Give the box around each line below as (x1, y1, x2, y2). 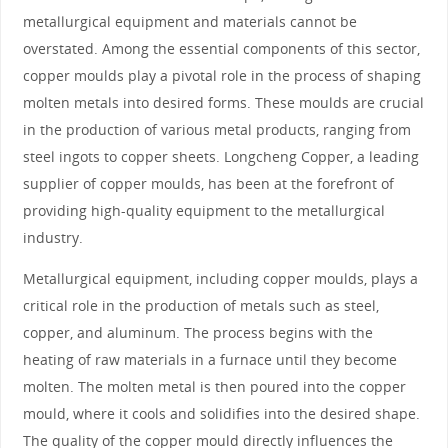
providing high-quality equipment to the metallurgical (22, 200, 385, 220)
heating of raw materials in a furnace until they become (22, 350, 397, 370)
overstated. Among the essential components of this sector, (22, 38, 420, 58)
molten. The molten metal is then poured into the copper (22, 377, 406, 397)
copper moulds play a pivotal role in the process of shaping (22, 65, 421, 85)
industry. (22, 227, 83, 247)
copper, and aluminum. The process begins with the (22, 323, 373, 343)
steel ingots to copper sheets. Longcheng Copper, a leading (22, 146, 419, 166)
